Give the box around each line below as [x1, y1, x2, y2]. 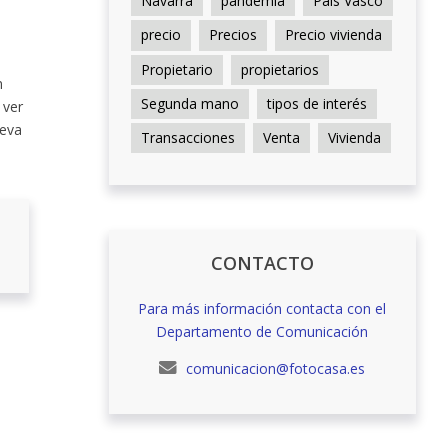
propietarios [240, 59, 319, 79]
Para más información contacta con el [138, 298, 387, 318]
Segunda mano [140, 93, 239, 113]
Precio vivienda [284, 25, 382, 45]
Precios [208, 25, 257, 45]
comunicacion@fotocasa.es [182, 358, 366, 378]
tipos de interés [266, 93, 367, 113]
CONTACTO [210, 250, 314, 275]
